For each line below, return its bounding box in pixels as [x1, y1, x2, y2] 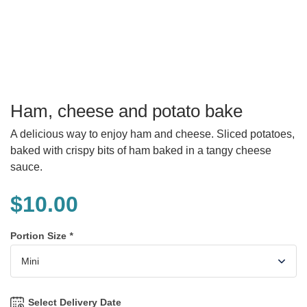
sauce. [10, 161, 42, 173]
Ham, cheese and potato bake [10, 101, 243, 121]
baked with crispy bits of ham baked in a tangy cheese [10, 145, 271, 156]
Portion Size [10, 230, 69, 241]
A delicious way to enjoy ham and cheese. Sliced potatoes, [10, 128, 295, 140]
